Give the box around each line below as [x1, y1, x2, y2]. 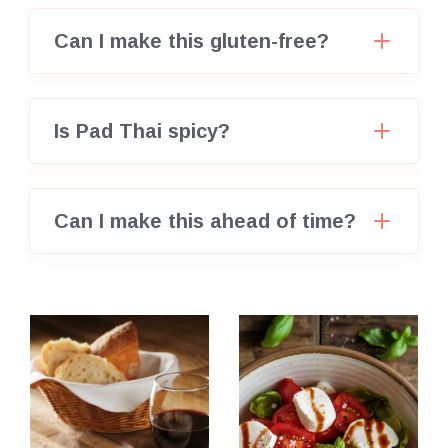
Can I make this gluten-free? [54, 30, 329, 53]
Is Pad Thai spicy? [54, 120, 230, 143]
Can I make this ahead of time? [54, 210, 356, 233]
